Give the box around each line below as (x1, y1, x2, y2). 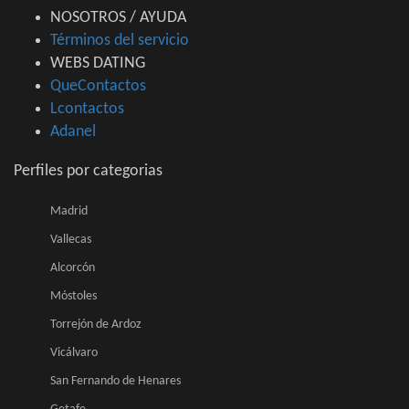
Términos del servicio (50, 32, 189, 50)
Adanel (50, 123, 96, 142)
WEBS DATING (50, 55, 145, 73)
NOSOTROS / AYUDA (50, 9, 186, 27)
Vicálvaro (50, 346, 98, 361)
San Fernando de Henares (50, 374, 181, 389)
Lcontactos (50, 100, 124, 119)
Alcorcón (50, 261, 95, 276)
